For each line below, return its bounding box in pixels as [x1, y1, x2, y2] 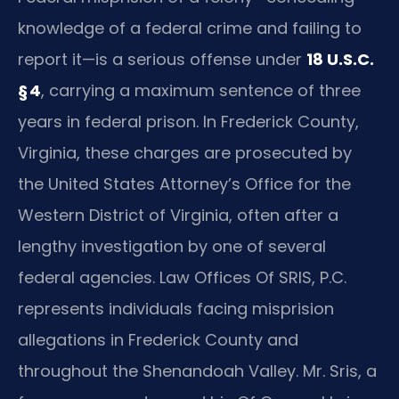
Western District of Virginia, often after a [18, 203, 338, 226]
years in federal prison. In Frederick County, [18, 110, 359, 133]
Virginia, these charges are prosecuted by [18, 141, 352, 164]
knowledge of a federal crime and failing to [18, 16, 362, 39]
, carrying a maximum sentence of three [41, 78, 361, 102]
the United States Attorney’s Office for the [18, 172, 351, 195]
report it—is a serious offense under [18, 47, 306, 70]
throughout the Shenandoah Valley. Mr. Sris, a [18, 359, 377, 382]
